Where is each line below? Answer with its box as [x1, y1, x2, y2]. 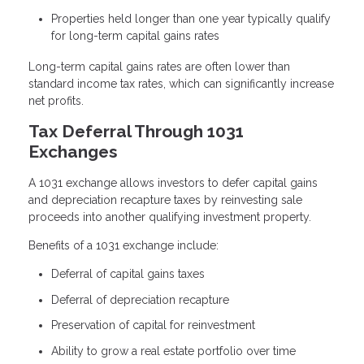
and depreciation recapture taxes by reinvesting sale [28, 193, 302, 207]
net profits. [28, 93, 84, 107]
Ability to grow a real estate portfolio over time [51, 344, 296, 357]
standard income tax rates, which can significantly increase [28, 76, 334, 90]
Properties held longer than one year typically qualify [51, 11, 331, 25]
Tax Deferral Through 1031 [28, 120, 244, 141]
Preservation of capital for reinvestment [51, 318, 255, 332]
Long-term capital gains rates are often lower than [28, 59, 290, 73]
